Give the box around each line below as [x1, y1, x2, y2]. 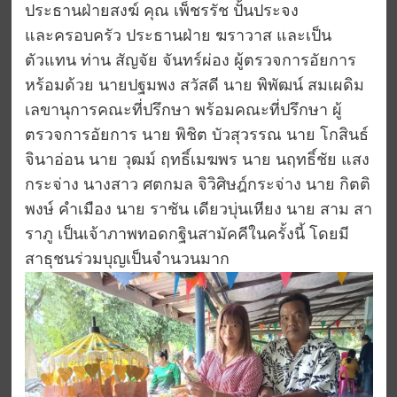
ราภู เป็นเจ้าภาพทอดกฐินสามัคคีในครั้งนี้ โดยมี [24, 226, 349, 243]
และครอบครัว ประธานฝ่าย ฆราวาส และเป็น [24, 27, 331, 44]
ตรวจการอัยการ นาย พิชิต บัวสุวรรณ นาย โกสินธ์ [24, 127, 369, 144]
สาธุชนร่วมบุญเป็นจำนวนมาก [24, 251, 230, 268]
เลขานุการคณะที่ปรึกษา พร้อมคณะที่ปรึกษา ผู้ [24, 102, 342, 119]
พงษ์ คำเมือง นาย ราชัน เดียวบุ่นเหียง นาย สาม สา [24, 201, 372, 218]
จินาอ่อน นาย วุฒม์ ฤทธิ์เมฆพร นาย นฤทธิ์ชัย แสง [24, 152, 370, 168]
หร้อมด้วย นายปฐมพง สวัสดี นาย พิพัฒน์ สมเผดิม [24, 77, 364, 94]
